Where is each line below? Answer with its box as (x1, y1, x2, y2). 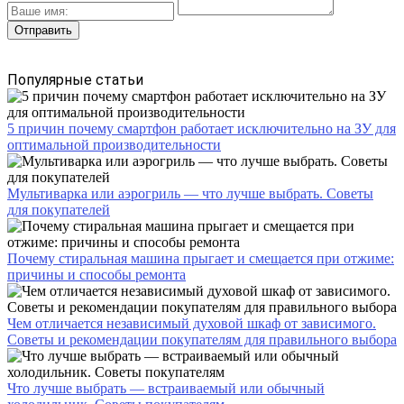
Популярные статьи (7, 70, 143, 88)
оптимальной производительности (7, 136, 221, 152)
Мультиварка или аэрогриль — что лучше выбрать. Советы (7, 185, 373, 201)
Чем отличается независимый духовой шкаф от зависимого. (7, 315, 376, 331)
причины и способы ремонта (7, 266, 186, 282)
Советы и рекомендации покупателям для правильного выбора (7, 331, 397, 347)
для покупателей (7, 201, 110, 217)
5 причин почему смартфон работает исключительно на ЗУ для (7, 120, 396, 136)
